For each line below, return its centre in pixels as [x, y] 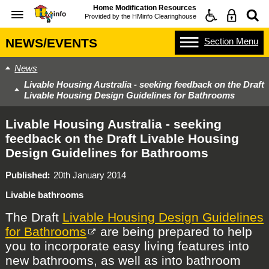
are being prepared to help [175, 231]
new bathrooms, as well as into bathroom [123, 260]
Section [219, 41]
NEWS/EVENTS [51, 43]
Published [26, 175]
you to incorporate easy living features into [127, 246]
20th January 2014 [90, 175]
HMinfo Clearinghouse [164, 16]
